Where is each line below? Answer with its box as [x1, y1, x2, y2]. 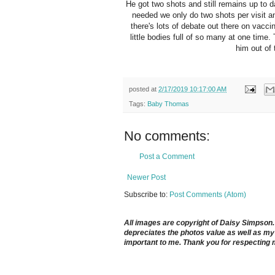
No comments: [124, 128, 210, 144]
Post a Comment [139, 152, 195, 161]
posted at [129, 85, 158, 93]
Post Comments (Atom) [169, 190, 246, 199]
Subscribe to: [124, 190, 169, 199]
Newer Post [127, 173, 166, 182]
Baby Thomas [147, 100, 189, 108]
